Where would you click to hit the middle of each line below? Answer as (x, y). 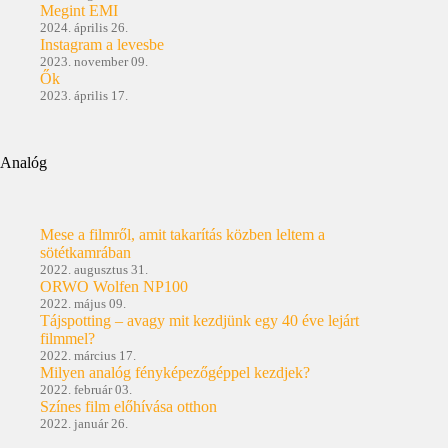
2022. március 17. (88, 356)
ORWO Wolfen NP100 (114, 287)
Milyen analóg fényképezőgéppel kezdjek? (175, 373)
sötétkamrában (85, 253)
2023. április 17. (84, 95)
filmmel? (67, 339)
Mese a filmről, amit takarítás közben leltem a (182, 235)
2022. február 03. (86, 390)
